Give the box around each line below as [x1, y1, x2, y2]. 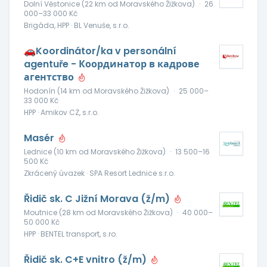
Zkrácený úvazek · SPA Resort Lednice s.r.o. [24, 168, 175, 178]
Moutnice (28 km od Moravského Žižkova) [24, 207, 173, 218]
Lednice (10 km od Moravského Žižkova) [24, 147, 166, 157]
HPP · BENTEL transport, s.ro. [24, 229, 117, 239]
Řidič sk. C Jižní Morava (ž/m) [24, 192, 172, 206]
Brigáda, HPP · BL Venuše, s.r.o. [24, 20, 129, 30]
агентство [24, 70, 76, 84]
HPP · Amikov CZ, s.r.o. [24, 107, 99, 117]
